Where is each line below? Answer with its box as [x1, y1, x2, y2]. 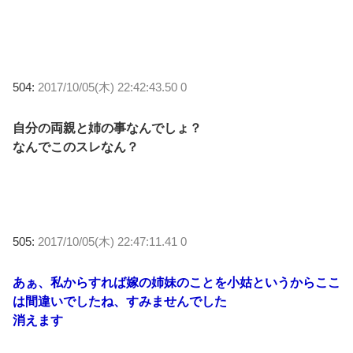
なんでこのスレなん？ [13, 140, 139, 154]
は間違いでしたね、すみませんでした [13, 295, 227, 308]
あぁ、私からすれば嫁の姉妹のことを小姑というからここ [13, 276, 340, 289]
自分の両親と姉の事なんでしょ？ [13, 121, 202, 135]
